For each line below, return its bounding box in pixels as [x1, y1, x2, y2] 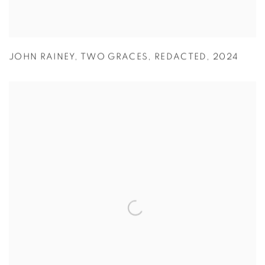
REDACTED [154, 53, 207, 62]
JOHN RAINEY [9, 53, 75, 62]
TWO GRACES [80, 53, 148, 62]
